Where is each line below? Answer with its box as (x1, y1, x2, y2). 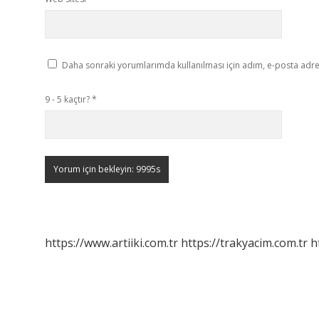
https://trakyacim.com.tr (181, 235, 308, 251)
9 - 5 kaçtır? (45, 93, 92, 105)
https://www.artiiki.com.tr (45, 235, 178, 251)
